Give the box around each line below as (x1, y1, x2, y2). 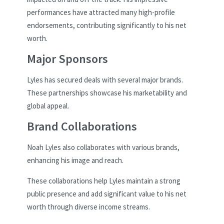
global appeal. (27, 100, 69, 110)
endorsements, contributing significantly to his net (27, 20, 186, 30)
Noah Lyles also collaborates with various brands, (27, 142, 179, 152)
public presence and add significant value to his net (27, 188, 186, 198)
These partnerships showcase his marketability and (27, 87, 187, 97)
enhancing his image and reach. (27, 155, 123, 165)
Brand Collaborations (27, 118, 137, 134)
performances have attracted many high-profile (27, 7, 175, 17)
